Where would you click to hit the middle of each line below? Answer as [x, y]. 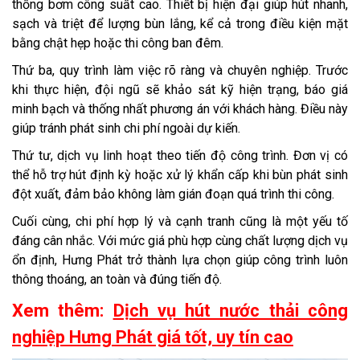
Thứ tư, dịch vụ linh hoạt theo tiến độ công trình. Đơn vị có [180, 155]
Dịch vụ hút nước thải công [231, 310]
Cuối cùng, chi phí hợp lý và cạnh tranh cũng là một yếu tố [180, 221]
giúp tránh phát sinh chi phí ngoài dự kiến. [126, 128]
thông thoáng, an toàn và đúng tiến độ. [117, 279]
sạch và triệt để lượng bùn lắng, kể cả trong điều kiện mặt [180, 23]
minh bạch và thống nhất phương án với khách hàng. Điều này [180, 108]
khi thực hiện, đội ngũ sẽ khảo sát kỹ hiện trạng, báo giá [180, 89]
